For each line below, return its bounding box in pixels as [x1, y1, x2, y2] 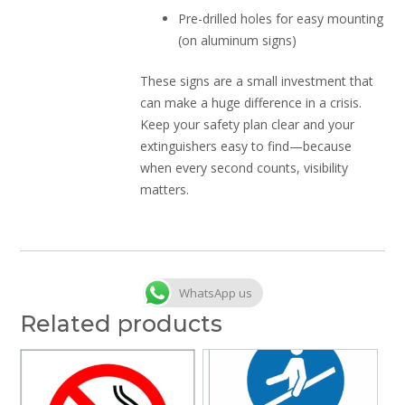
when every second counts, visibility [140, 159, 349, 177]
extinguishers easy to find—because [140, 137, 353, 155]
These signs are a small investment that [140, 72, 374, 90]
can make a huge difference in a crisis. [140, 94, 363, 112]
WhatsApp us [178, 285, 252, 302]
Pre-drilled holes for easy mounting [178, 10, 384, 28]
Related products [20, 310, 222, 338]
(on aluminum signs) [178, 32, 297, 50]
